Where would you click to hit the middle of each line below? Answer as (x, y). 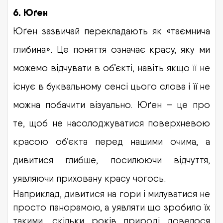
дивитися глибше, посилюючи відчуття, (111, 160)
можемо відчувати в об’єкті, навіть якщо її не (111, 67)
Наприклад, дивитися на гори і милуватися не (111, 193)
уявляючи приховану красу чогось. (89, 178)
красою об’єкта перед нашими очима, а (111, 141)
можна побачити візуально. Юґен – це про (111, 104)
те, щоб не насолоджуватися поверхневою (111, 123)
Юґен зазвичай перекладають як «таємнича (111, 31)
